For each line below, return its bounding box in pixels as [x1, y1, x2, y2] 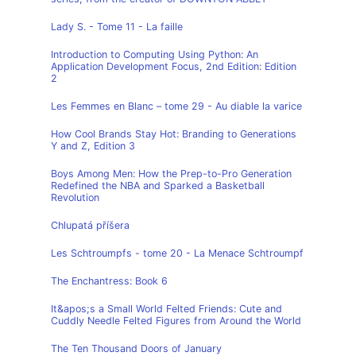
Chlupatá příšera [51, 219, 130, 231]
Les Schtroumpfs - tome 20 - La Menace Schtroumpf [51, 247, 304, 259]
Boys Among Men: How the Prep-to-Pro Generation [51, 168, 292, 180]
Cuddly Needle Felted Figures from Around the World [51, 315, 301, 327]
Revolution [51, 192, 99, 203]
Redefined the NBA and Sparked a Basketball [51, 180, 265, 192]
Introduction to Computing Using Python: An [51, 48, 258, 60]
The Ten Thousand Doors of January [51, 342, 222, 354]
